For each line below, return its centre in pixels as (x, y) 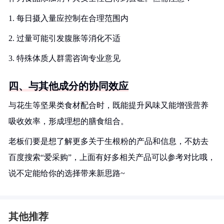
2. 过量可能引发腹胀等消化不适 (64, 38)
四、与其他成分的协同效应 (68, 86)
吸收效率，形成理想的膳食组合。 (68, 121)
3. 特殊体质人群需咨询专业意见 (64, 58)
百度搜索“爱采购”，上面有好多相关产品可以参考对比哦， (112, 157)
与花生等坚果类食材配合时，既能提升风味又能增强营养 (108, 105)
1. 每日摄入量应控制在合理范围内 (68, 18)
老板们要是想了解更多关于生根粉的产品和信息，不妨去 (108, 141)
